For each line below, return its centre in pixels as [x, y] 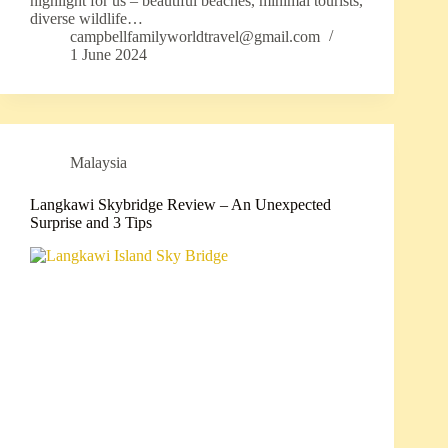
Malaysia [98, 163]
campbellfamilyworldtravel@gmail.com [195, 37]
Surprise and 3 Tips [91, 223]
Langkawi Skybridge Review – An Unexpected [180, 205]
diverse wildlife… [86, 19]
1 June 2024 [108, 55]
